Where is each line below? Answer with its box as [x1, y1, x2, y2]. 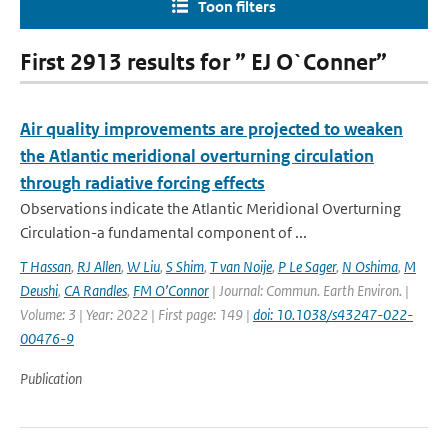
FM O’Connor [133, 281, 209, 300]
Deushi [20, 281, 58, 300]
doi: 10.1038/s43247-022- [253, 305, 413, 324]
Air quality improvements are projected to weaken [20, 118, 403, 140]
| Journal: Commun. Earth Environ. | [209, 281, 409, 300]
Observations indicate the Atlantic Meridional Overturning [20, 199, 401, 218]
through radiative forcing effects [20, 172, 265, 194]
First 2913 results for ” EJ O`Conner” [20, 49, 387, 76]
